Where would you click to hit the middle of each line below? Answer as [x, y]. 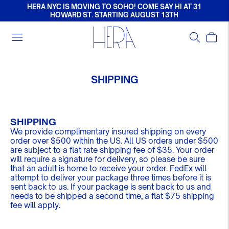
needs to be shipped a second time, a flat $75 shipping [112, 196]
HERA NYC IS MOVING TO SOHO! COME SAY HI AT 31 [114, 7]
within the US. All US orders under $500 [146, 141]
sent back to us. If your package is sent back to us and [111, 187]
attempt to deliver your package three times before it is [111, 178]
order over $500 [42, 141]
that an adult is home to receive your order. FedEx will [108, 168]
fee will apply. [35, 205]
